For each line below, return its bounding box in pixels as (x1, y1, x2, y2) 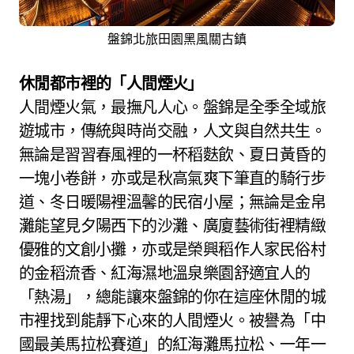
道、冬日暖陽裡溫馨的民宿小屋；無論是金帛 (19, 192, 326, 213)
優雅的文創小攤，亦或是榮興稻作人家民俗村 (19, 239, 326, 260)
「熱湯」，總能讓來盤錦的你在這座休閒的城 (19, 287, 326, 307)
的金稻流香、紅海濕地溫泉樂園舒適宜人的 (19, 263, 311, 284)
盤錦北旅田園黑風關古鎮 (107, 31, 247, 47)
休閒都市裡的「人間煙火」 (19, 73, 203, 94)
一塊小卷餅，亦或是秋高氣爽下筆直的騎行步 (19, 168, 326, 189)
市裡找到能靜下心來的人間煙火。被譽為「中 (19, 311, 326, 331)
